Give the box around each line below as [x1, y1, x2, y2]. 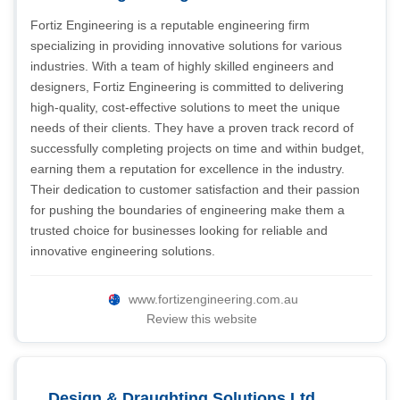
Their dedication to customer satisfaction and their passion [30, 182, 360, 196]
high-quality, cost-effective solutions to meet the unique [30, 100, 340, 114]
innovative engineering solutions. [30, 244, 215, 258]
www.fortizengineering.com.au [128, 292, 298, 306]
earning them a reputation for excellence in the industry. [30, 162, 345, 176]
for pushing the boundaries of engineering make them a [30, 203, 345, 217]
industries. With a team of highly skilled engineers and [30, 59, 334, 73]
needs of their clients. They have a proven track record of [30, 121, 354, 135]
